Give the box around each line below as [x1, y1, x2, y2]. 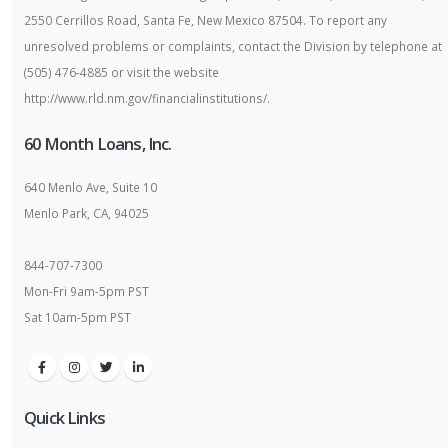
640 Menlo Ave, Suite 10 [24, 179, 157, 195]
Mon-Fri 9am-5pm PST [24, 283, 149, 299]
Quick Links [24, 407, 105, 429]
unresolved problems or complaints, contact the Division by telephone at [24, 38, 442, 54]
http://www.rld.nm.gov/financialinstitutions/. [24, 90, 270, 106]
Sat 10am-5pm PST [24, 309, 131, 325]
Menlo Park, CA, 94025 [24, 205, 149, 221]
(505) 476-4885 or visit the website [24, 64, 219, 80]
